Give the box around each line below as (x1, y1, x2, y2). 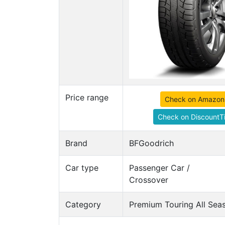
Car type (65, 163, 98, 173)
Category (65, 199, 101, 209)
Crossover (129, 175, 168, 185)
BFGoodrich (129, 138, 174, 148)
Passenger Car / (129, 163, 190, 173)
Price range (65, 92, 108, 102)
